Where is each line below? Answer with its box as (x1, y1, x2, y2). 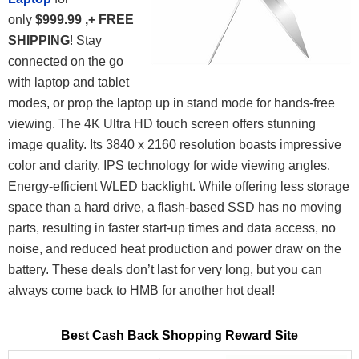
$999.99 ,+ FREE (35, 13, 134, 27)
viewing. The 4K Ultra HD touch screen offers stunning (8, 117, 316, 131)
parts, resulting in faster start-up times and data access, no (8, 221, 336, 236)
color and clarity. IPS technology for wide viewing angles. (8, 159, 330, 173)
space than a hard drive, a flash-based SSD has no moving (8, 200, 341, 215)
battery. (8, 263, 52, 277)
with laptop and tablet (8, 75, 129, 90)
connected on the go (8, 54, 123, 69)
